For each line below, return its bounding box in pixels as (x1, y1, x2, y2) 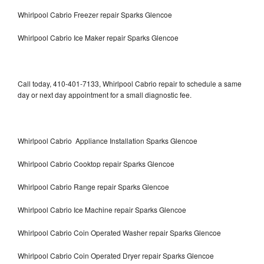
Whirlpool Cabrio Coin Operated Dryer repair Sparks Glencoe (18, 250, 214, 260)
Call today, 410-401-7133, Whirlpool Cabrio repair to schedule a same (18, 78, 242, 88)
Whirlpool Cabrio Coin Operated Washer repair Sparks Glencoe (18, 227, 221, 237)
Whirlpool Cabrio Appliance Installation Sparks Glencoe (18, 135, 197, 146)
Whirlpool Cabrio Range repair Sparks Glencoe (18, 181, 169, 192)
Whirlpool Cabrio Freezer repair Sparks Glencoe (18, 9, 174, 19)
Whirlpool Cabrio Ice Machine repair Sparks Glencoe (18, 204, 186, 214)
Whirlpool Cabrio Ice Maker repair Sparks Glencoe (18, 32, 179, 42)
